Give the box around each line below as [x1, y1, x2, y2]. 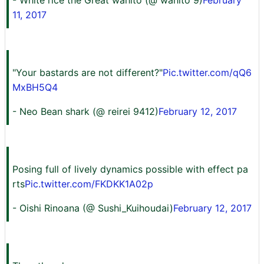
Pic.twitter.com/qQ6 [163, 67, 252, 78]
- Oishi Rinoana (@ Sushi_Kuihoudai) [12, 202, 173, 214]
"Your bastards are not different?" [12, 67, 163, 78]
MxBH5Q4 [12, 81, 58, 93]
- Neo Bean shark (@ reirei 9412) [12, 105, 159, 117]
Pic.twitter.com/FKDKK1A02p [25, 178, 153, 190]
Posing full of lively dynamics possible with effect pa [12, 163, 248, 175]
